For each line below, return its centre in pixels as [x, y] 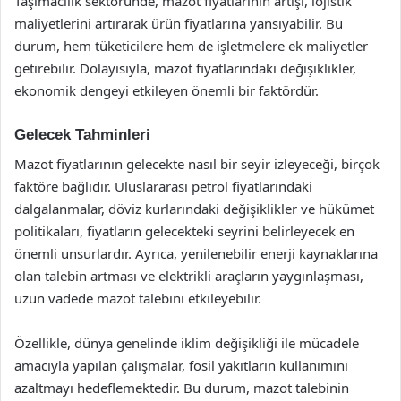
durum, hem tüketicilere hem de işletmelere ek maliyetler [191, 46]
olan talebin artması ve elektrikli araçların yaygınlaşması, [189, 275]
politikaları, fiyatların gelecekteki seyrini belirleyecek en [184, 230]
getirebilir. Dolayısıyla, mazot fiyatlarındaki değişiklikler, [185, 68]
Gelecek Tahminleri [82, 135]
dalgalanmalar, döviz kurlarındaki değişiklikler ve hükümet [194, 208]
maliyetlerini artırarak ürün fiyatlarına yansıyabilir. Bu [179, 23]
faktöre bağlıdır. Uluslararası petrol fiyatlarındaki [163, 186]
